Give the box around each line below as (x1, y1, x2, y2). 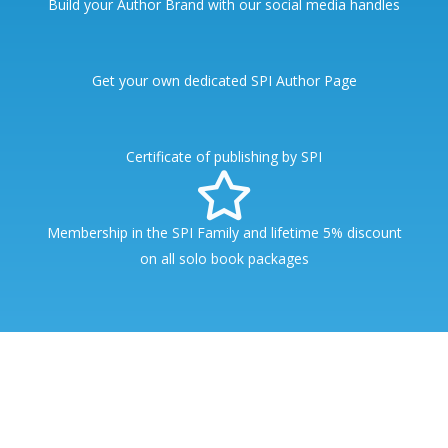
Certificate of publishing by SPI (126, 147, 322, 167)
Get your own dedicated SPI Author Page (91, 71, 357, 91)
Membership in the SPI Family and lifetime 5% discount (46, 223, 402, 243)
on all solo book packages (139, 249, 309, 269)
